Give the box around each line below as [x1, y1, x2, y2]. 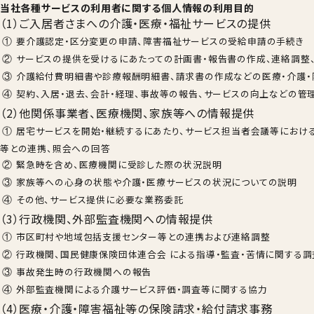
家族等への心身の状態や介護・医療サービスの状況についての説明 [16, 175, 297, 189]
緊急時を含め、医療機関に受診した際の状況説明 [16, 158, 222, 171]
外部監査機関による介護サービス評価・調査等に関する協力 [16, 282, 268, 296]
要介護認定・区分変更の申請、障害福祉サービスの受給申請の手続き [16, 34, 304, 48]
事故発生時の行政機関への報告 [16, 265, 152, 278]
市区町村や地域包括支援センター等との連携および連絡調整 [16, 230, 271, 243]
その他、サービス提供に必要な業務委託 [16, 193, 184, 206]
